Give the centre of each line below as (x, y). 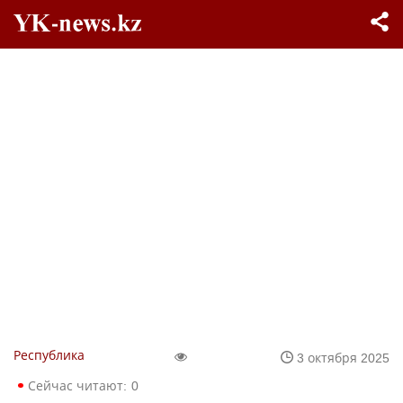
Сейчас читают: (77, 385)
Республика (49, 355)
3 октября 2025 (343, 357)
